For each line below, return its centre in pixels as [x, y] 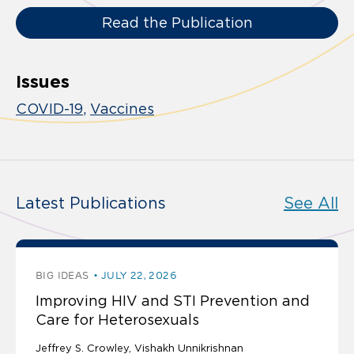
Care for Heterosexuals [117, 320]
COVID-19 [49, 109]
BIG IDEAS [62, 275]
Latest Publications [91, 203]
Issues [43, 81]
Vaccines [122, 109]
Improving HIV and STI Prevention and [173, 301]
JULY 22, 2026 [139, 275]
